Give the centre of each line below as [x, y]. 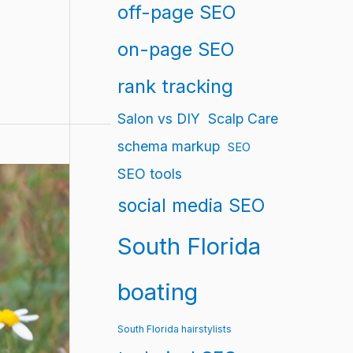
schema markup [168, 147]
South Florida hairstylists [174, 329]
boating [157, 292]
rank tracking [175, 87]
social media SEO [191, 206]
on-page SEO [176, 50]
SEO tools [149, 174]
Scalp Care [243, 119]
